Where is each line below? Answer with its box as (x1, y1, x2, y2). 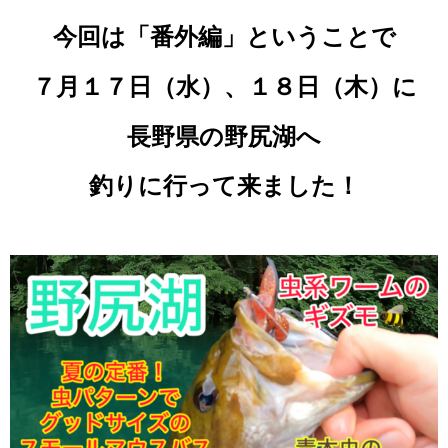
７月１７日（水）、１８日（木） (31, 71, 392, 101)
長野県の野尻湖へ (127, 121, 321, 151)
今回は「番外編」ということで (52, 22, 396, 52)
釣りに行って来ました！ (88, 171, 360, 201)
